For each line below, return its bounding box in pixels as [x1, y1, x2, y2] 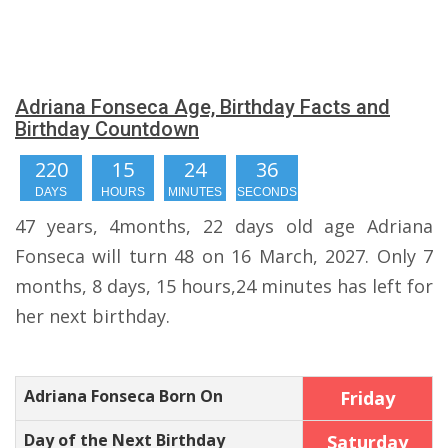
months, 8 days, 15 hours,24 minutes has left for [15, 274, 433, 298]
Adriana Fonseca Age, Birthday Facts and [15, 95, 390, 119]
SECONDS [237, 185, 297, 199]
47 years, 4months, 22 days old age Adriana [15, 214, 433, 238]
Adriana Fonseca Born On [24, 385, 223, 407]
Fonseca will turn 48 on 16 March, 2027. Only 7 [15, 244, 433, 268]
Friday [340, 386, 395, 410]
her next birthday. [15, 304, 170, 328]
